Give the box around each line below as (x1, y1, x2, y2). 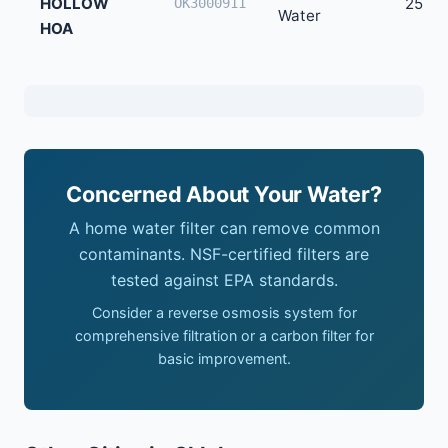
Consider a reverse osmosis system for (91, 303, 357, 321)
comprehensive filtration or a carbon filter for (74, 326, 374, 344)
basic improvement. (157, 349, 291, 367)
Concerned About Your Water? (66, 180, 382, 207)
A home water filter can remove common (68, 217, 380, 238)
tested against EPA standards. (110, 269, 338, 290)
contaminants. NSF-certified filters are (79, 243, 369, 264)
